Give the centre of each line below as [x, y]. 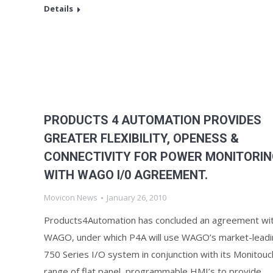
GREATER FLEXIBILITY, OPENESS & [141, 138]
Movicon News [71, 197]
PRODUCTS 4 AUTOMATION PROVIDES [153, 120]
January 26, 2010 [136, 197]
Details [58, 9]
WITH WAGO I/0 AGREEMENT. [126, 175]
